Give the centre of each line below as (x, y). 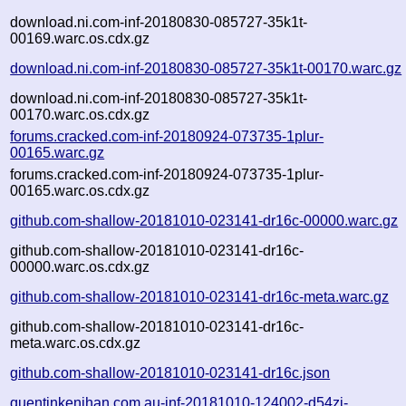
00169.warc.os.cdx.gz (80, 38)
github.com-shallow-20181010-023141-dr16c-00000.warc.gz (204, 220)
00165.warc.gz (58, 152)
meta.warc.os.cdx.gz (76, 343)
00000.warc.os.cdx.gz (80, 266)
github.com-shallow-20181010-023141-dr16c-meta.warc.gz (200, 296)
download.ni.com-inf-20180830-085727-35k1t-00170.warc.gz (206, 68)
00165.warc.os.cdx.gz (80, 190)
